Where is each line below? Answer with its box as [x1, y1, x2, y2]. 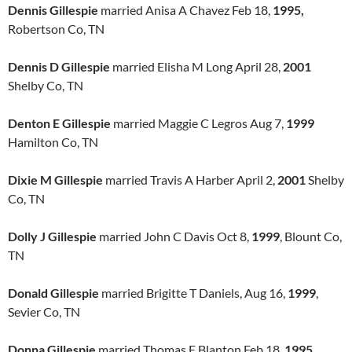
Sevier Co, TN [8, 304, 80, 319]
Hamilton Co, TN [8, 134, 98, 149]
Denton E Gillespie [8, 115, 111, 130]
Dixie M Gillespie [8, 172, 103, 187]
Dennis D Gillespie [8, 59, 110, 74]
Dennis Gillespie [8, 2, 98, 17]
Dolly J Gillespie [8, 229, 97, 244]
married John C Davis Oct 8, [97, 229, 251, 244]
